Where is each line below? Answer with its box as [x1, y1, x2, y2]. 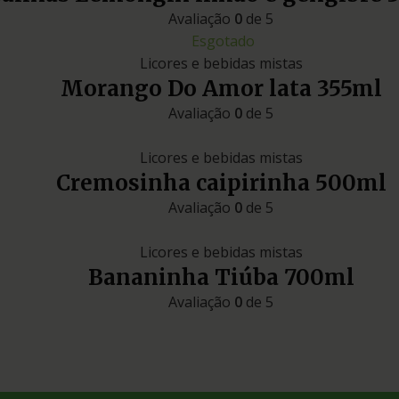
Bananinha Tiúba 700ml [87, 264, 354, 292]
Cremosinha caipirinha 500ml [55, 169, 387, 198]
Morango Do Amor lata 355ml [60, 75, 382, 103]
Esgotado [191, 31, 255, 52]
